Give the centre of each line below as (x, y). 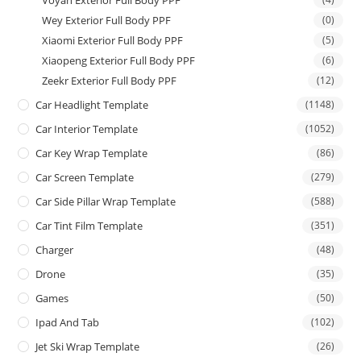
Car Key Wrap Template (92, 153)
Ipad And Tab (68, 322)
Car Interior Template (87, 129)
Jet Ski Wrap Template (88, 346)
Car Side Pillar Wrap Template (106, 201)
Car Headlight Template (92, 104)
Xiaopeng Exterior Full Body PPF (119, 60)
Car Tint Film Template (89, 225)
